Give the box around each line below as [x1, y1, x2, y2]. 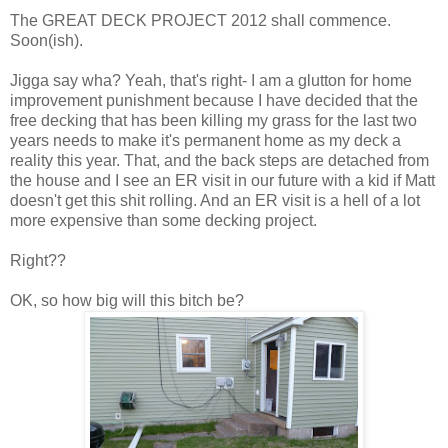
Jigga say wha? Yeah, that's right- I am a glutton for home [10, 71, 412, 89]
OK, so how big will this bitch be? [10, 291, 244, 309]
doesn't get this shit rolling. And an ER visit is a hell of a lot [10, 191, 420, 209]
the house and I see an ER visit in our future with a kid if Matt [10, 171, 435, 189]
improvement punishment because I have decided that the [10, 91, 418, 109]
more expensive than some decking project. [10, 211, 317, 229]
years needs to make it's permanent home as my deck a [10, 131, 401, 149]
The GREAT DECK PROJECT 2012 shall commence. [10, 11, 391, 29]
